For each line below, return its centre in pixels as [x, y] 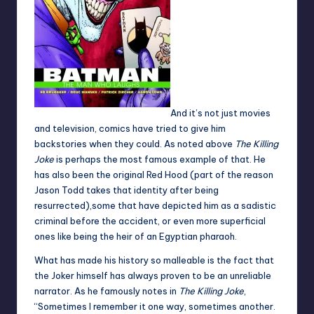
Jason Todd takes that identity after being [127, 190]
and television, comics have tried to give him [130, 129]
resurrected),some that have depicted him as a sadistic [155, 206]
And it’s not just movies [220, 113]
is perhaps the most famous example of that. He [160, 159]
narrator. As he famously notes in [105, 291]
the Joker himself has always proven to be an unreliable [153, 276]
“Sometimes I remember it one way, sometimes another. [155, 307]
